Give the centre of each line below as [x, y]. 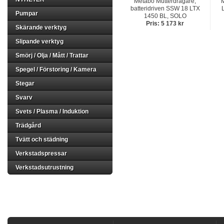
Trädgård [28, 125]
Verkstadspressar [41, 153]
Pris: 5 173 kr [165, 23]
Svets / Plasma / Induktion [52, 111]
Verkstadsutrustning [44, 167]
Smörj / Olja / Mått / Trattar [52, 55]
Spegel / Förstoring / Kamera [56, 69]
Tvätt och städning [42, 139]
